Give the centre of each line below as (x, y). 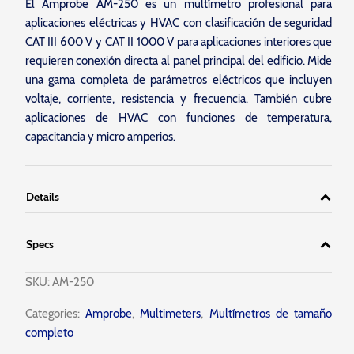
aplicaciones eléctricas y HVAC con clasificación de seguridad (179, 23)
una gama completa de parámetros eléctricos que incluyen (179, 79)
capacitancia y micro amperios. (100, 136)
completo (49, 332)
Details (42, 196)
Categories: (52, 313)
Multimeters (171, 313)
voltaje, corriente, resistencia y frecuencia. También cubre (179, 98)
